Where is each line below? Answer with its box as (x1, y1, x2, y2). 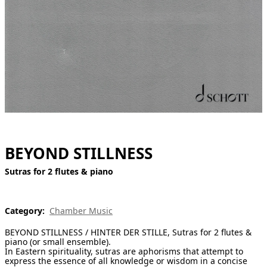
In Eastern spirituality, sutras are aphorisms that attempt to (5, 246, 243, 257)
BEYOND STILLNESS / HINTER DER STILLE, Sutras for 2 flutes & (5, 226, 252, 238)
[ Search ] (5, 12, 43, 23)
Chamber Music (49, 205, 113, 217)
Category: (5, 205, 45, 217)
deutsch (5, 39, 33, 51)
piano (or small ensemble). (5, 236, 111, 248)
